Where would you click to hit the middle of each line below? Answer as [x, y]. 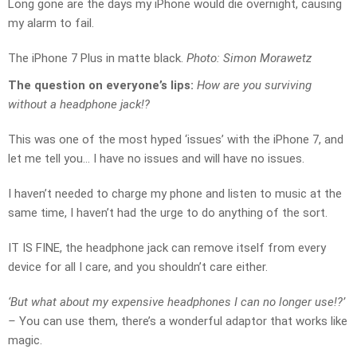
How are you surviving [254, 86]
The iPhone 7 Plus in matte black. [96, 59]
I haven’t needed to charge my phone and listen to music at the [175, 194]
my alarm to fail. [51, 24]
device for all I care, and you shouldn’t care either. [138, 267]
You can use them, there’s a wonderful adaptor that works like [182, 322]
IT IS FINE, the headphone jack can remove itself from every [167, 248]
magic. [27, 341]
